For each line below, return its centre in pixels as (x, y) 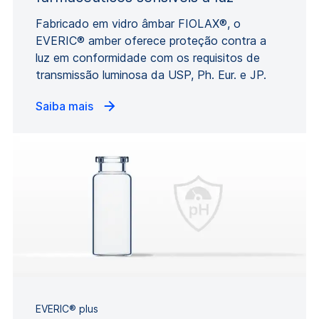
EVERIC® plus (67, 309)
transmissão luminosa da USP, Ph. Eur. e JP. (151, 74)
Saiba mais (66, 106)
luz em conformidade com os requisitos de (148, 57)
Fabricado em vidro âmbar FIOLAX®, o (138, 23)
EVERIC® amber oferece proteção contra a (151, 40)
